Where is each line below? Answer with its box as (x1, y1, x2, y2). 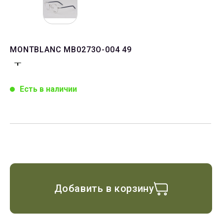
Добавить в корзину (54, 183, 154, 195)
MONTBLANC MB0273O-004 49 (10, 45, 132, 55)
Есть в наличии (20, 84, 77, 94)
